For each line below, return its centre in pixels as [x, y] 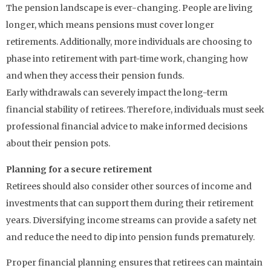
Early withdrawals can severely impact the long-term [117, 93]
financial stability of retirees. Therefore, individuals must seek [135, 110]
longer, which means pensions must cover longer [110, 25]
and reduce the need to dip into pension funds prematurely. [130, 237]
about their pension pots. [58, 144]
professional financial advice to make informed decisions [127, 127]
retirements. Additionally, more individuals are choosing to [129, 42]
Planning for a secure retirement [79, 169]
